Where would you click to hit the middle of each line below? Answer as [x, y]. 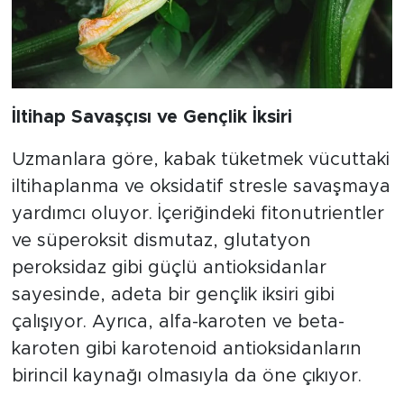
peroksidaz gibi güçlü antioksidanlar [169, 268]
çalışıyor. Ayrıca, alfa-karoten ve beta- [178, 322]
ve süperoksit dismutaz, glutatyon [161, 241]
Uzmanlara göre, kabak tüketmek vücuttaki [200, 160]
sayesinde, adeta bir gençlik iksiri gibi [173, 295]
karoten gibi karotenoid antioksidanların [186, 349]
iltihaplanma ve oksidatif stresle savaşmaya [201, 187]
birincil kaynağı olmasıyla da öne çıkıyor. [186, 376]
